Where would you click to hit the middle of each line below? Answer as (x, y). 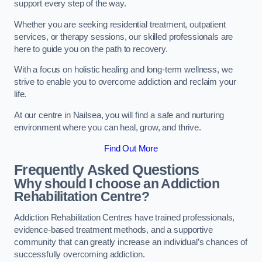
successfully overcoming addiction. (81, 254)
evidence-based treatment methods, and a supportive (113, 230)
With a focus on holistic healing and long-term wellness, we (123, 70)
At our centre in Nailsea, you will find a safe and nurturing (119, 115)
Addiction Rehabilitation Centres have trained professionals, (125, 217)
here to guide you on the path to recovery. (92, 49)
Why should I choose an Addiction (117, 184)
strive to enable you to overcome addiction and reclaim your (125, 82)
